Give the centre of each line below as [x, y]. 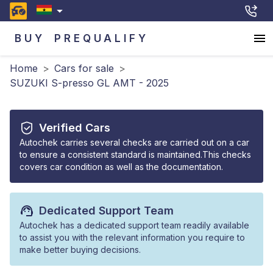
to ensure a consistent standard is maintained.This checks [135, 154]
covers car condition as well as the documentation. [121, 167]
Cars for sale [84, 68]
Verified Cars [75, 128]
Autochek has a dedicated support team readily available [134, 225]
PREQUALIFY [101, 38]
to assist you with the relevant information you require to [132, 237]
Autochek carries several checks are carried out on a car [134, 142]
